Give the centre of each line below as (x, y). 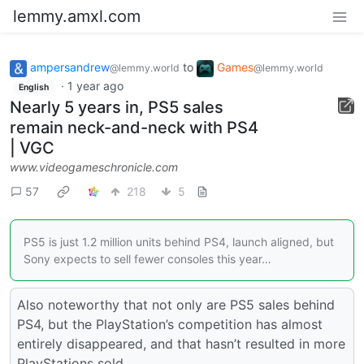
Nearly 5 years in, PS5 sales (117, 108)
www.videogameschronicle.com (94, 167)
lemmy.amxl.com (77, 16)
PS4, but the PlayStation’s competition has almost (170, 325)
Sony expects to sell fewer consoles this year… (147, 259)
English (33, 87)
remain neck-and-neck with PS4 (134, 128)
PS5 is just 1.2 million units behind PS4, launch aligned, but (179, 242)
